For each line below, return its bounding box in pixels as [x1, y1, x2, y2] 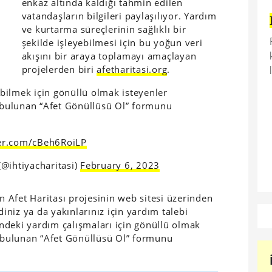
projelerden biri [21, 63, 97, 75]
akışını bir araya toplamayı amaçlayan [21, 49, 197, 62]
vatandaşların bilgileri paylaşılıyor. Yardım [21, 9, 217, 22]
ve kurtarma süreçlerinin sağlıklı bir [21, 22, 186, 35]
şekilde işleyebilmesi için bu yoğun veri [21, 36, 203, 49]
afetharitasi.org [97, 63, 168, 75]
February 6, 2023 [80, 158, 160, 171]
